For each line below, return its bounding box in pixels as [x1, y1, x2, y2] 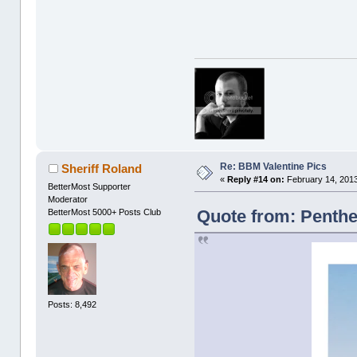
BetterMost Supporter [48, 181, 131, 191]
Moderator [48, 194, 88, 204]
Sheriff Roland [61, 161, 142, 175]
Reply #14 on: [227, 174, 285, 184]
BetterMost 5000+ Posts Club [48, 206, 162, 217]
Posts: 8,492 [48, 300, 97, 310]
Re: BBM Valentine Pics [220, 160, 328, 172]
